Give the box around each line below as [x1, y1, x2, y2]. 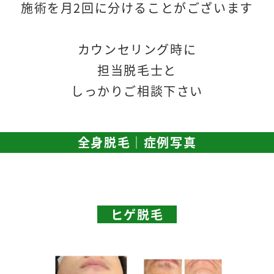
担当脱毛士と [97, 61, 177, 80]
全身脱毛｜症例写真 [77, 133, 197, 152]
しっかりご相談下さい [71, 82, 203, 100]
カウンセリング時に [77, 40, 197, 59]
